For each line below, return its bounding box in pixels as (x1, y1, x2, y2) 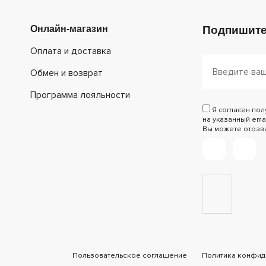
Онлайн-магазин (30, 24, 108, 34)
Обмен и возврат (30, 68, 103, 80)
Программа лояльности (30, 90, 130, 102)
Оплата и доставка (30, 46, 111, 58)
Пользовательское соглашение (72, 251, 187, 261)
